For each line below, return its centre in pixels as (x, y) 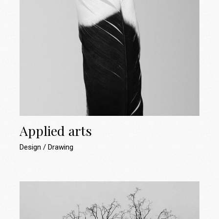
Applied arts (56, 130)
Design (32, 147)
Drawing (61, 147)
